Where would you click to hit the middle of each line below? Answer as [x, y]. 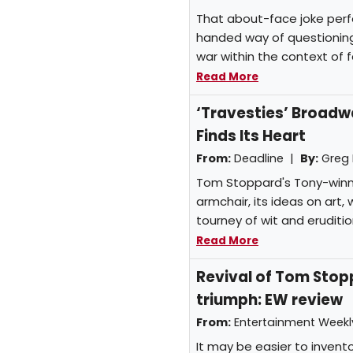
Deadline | [266, 159]
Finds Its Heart [251, 136]
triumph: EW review [269, 300]
